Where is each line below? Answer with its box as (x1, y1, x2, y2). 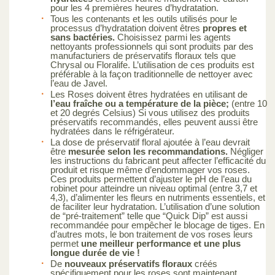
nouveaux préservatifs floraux (64, 258, 192, 269)
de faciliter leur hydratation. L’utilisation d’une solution (50, 201, 260, 212)
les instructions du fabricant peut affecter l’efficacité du (50, 155, 266, 166)
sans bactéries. (50, 31, 115, 42)
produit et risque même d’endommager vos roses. (50, 164, 250, 175)
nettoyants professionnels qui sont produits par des (50, 41, 254, 52)
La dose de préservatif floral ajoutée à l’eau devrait (50, 136, 250, 147)
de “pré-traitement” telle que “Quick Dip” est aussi (50, 210, 247, 221)
